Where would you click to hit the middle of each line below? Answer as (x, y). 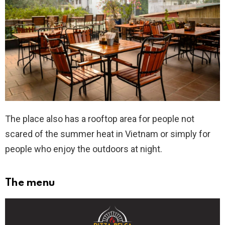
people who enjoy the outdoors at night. (84, 149)
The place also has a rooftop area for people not (100, 119)
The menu (30, 183)
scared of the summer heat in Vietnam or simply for (108, 134)
